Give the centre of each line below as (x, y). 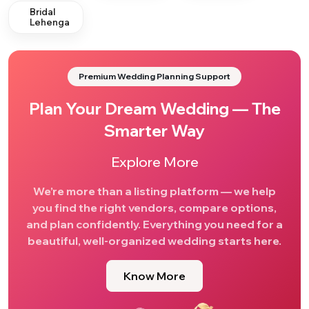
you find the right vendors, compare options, (154, 208)
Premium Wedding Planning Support (154, 76)
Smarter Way (154, 130)
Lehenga (50, 22)
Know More (154, 276)
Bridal (43, 12)
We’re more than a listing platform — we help (154, 191)
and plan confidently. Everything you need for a (154, 224)
